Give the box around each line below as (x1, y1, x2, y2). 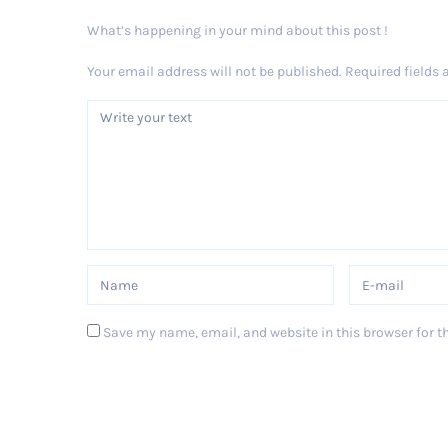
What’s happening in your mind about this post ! (87, 22, 388, 39)
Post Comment (115, 380, 209, 398)
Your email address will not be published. (87, 63, 342, 80)
